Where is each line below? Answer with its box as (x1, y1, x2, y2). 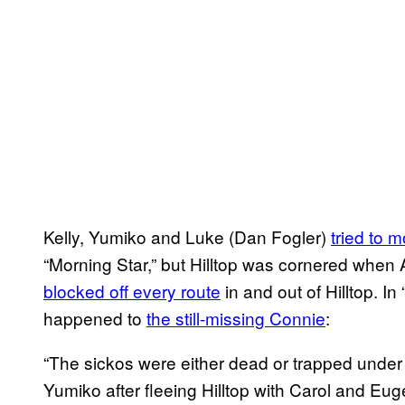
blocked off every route (43, 278, 221, 303)
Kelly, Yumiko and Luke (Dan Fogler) (43, 223, 331, 249)
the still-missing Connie (146, 305, 325, 330)
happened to (43, 305, 146, 330)
